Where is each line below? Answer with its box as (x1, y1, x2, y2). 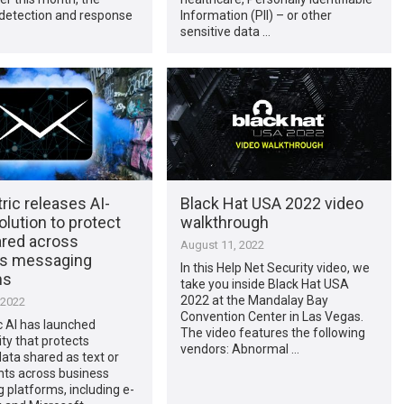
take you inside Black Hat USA (179, 276, 349, 291)
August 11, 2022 (179, 237, 264, 252)
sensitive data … (179, 23, 271, 39)
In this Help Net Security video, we (179, 260, 370, 275)
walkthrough (179, 212, 269, 232)
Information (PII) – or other (179, 7, 332, 23)
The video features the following (179, 325, 365, 340)
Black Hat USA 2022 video (179, 193, 363, 213)
